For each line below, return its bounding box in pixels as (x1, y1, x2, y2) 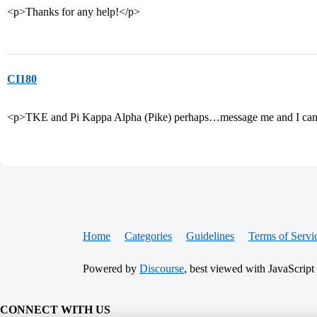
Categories (125, 230, 172, 242)
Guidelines (186, 230, 234, 242)
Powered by (83, 263, 139, 275)
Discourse (139, 263, 184, 275)
